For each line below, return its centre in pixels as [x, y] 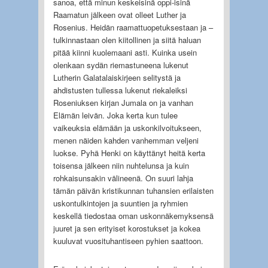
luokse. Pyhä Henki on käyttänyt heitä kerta [129, 153]
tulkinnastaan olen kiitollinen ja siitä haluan [127, 39]
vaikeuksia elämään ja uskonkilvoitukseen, [127, 127]
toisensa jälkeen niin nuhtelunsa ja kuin [121, 165]
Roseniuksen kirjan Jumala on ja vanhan [123, 102]
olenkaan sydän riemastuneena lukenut [121, 65]
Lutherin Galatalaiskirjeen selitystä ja [117, 77]
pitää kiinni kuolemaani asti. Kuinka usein [125, 52]
